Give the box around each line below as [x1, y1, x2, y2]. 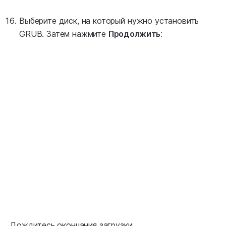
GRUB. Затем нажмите [19, 29, 108, 39]
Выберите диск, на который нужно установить [19, 16, 199, 26]
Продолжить [108, 29, 161, 39]
